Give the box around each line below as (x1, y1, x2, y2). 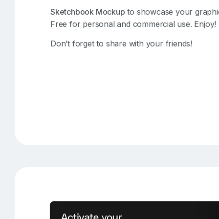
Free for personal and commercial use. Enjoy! (50, 19, 217, 29)
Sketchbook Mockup (50, 6, 125, 17)
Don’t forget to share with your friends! (50, 39, 192, 49)
